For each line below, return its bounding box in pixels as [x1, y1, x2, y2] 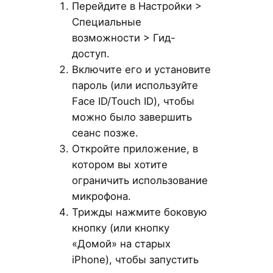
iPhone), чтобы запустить [71, 253, 199, 266]
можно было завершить [71, 110, 192, 123]
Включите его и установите [71, 63, 211, 76]
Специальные [71, 15, 141, 28]
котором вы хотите [71, 158, 168, 171]
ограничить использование [71, 174, 208, 186]
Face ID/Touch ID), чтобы [71, 94, 194, 107]
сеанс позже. [71, 126, 138, 139]
